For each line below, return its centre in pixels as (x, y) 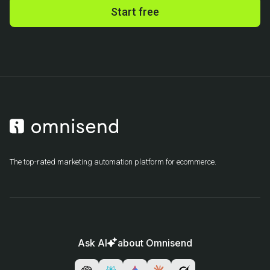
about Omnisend (155, 243)
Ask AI (93, 243)
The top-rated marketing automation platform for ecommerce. (113, 162)
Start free (135, 11)
